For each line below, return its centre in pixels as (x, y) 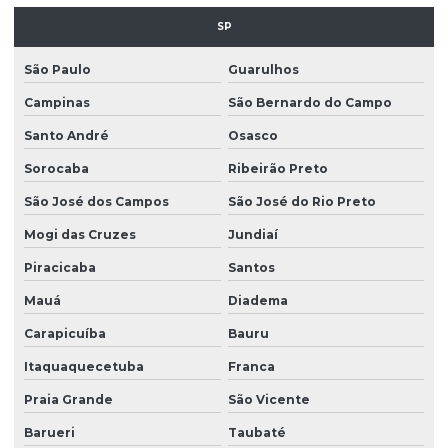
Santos (251, 267)
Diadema (257, 300)
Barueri (49, 432)
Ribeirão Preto (277, 168)
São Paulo (57, 69)
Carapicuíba (65, 333)
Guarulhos (263, 69)
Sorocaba (56, 168)
